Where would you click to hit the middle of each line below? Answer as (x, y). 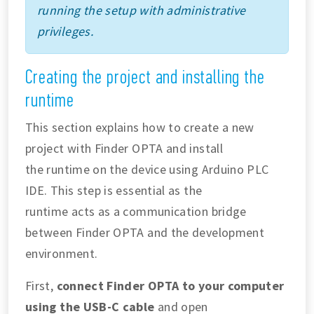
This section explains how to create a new (140, 128)
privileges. (65, 32)
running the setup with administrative (142, 11)
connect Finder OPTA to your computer (170, 286)
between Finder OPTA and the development (145, 233)
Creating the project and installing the (145, 77)
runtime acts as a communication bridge (136, 212)
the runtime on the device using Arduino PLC (147, 170)
